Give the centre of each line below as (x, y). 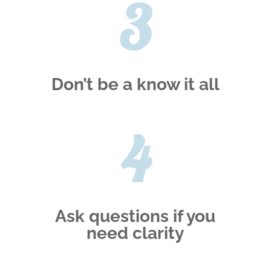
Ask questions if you (135, 217)
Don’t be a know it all (135, 85)
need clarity (135, 233)
